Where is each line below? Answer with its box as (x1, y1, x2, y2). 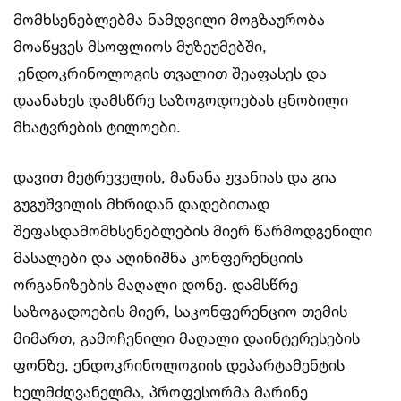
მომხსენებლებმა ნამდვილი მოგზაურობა (13, 10, 325, 29)
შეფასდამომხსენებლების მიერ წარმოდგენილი (13, 221, 372, 240)
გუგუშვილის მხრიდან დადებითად (13, 194, 269, 213)
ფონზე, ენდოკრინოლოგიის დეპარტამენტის (13, 355, 345, 374)
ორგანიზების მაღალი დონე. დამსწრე (13, 275, 298, 294)
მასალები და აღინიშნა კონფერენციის (13, 248, 303, 267)
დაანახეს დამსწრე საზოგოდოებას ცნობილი (13, 90, 348, 109)
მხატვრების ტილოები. (13, 117, 185, 136)
